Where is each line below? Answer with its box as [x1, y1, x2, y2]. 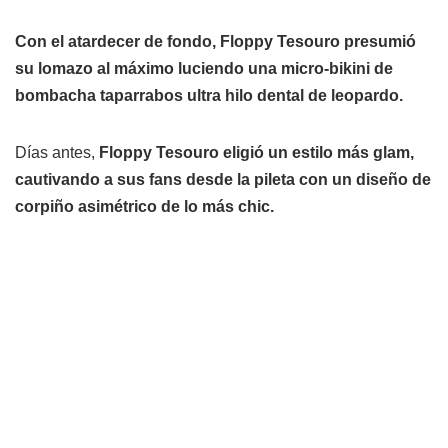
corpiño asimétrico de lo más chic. [15, 198, 274, 216]
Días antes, [15, 144, 99, 162]
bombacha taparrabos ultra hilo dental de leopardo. [15, 87, 403, 105]
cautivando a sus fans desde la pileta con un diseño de [15, 171, 431, 189]
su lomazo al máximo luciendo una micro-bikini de [15, 60, 393, 78]
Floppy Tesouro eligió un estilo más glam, [99, 144, 414, 162]
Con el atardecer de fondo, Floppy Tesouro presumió [15, 33, 416, 51]
